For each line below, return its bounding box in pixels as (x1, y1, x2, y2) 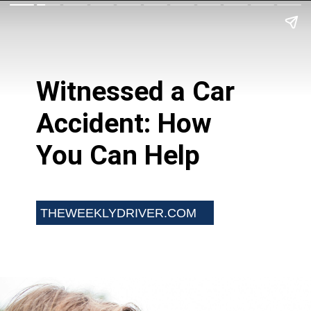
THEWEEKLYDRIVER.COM (40, 205, 196, 220)
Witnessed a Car (36, 76, 235, 108)
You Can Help (36, 140, 201, 172)
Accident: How (36, 108, 212, 140)
